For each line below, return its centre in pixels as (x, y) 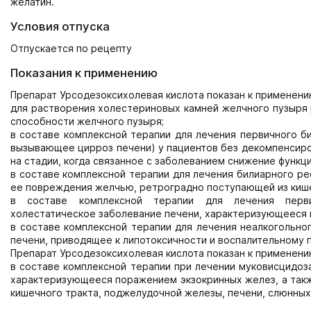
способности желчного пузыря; (87, 121)
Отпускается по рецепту (71, 48)
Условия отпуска (60, 26)
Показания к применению (84, 73)
